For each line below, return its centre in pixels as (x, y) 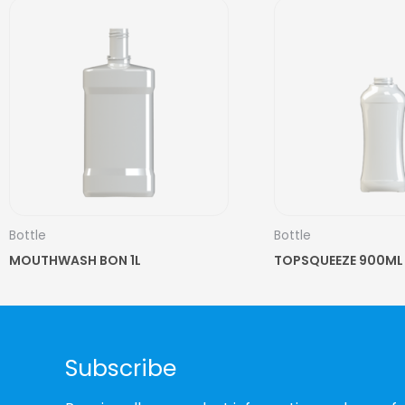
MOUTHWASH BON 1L (75, 261)
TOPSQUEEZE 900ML (338, 261)
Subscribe (121, 369)
